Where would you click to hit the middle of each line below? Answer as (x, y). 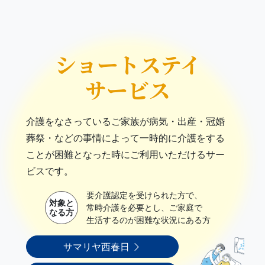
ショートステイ (128, 64)
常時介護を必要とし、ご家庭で (144, 207)
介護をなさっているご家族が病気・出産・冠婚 (125, 121)
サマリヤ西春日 (98, 247)
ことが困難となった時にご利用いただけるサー (125, 154)
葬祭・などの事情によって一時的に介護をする (125, 138)
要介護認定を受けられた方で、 (144, 195)
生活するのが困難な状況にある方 (148, 220)
